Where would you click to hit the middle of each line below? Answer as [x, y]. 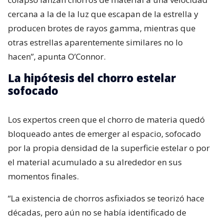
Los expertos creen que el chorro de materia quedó [106, 120]
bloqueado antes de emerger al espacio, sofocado [104, 134]
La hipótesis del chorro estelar [92, 78]
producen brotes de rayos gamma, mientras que [102, 28]
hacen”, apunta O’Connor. [57, 57]
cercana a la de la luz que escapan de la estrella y [103, 14]
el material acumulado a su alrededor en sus [95, 162]
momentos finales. [43, 176]
